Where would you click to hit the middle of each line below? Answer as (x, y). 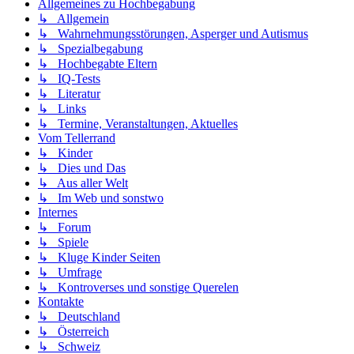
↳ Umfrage (70, 273)
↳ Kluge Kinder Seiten (99, 258)
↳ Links (62, 109)
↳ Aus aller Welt (83, 183)
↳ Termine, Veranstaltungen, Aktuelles (138, 124)
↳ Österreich (73, 332)
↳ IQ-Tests (69, 79)
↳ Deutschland (79, 317)
